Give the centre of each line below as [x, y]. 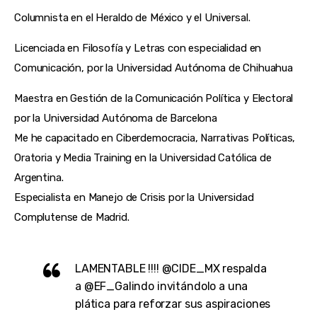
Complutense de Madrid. [72, 218]
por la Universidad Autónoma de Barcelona [116, 119]
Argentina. [39, 178]
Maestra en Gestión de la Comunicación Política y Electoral [154, 99]
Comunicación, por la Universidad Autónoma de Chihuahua [154, 68]
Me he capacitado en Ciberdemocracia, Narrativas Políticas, [155, 138]
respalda [243, 268]
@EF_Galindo [119, 286]
